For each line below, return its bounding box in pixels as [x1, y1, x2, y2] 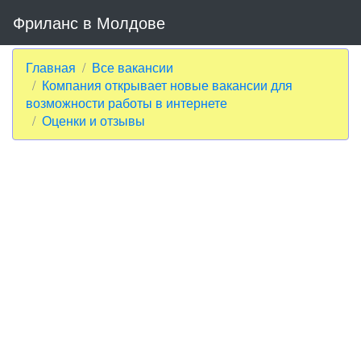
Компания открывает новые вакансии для [42, 76, 293, 94]
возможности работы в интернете [26, 93, 227, 112]
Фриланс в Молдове [13, 10, 165, 34]
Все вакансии [92, 58, 173, 77]
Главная [26, 58, 76, 77]
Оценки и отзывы [42, 111, 145, 130]
